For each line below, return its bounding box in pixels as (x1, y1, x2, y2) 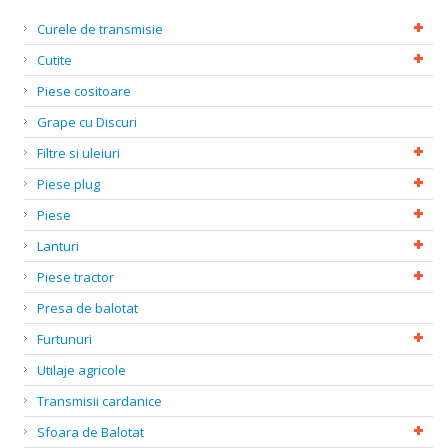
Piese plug (37, 175, 100, 193)
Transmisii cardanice (37, 392, 162, 410)
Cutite (37, 51, 72, 69)
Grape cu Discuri (37, 113, 137, 131)
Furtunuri (37, 330, 92, 348)
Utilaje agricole (37, 361, 126, 379)
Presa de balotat (37, 299, 138, 317)
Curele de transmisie (37, 20, 163, 38)
